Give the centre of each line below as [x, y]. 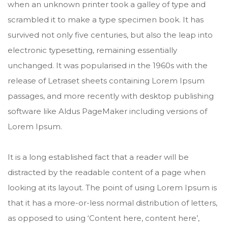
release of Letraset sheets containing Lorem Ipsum [106, 80]
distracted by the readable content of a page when [107, 172]
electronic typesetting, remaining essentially [92, 50]
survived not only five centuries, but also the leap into [110, 35]
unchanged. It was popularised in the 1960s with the [108, 65]
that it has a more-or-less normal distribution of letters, [112, 203]
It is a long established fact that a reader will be [98, 157]
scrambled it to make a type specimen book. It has [106, 19]
